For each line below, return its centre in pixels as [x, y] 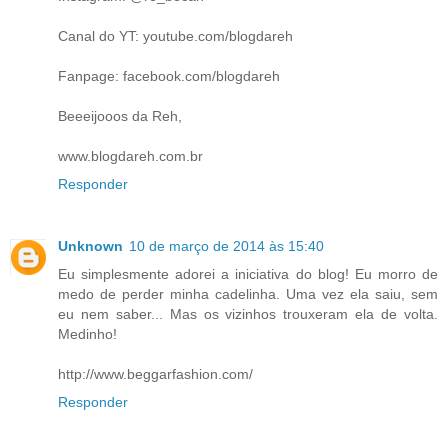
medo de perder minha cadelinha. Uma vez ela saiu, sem [248, 294]
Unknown [90, 246]
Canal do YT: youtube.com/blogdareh [175, 36]
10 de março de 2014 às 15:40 [226, 246]
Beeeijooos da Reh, [120, 116]
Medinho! [87, 334]
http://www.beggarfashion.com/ [155, 374]
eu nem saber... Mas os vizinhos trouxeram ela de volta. [248, 314]
